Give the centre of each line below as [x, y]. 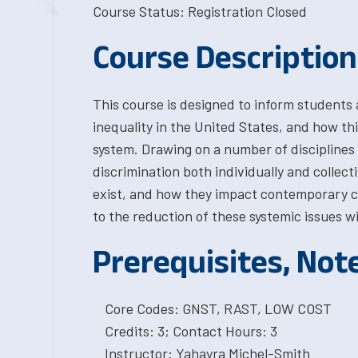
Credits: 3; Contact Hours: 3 [191, 331]
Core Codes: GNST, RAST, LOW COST [218, 308]
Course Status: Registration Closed [199, 11]
